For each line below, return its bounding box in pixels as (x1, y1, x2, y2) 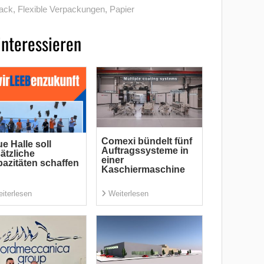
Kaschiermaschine (101, 164, 185, 174)
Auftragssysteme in (101, 145, 189, 156)
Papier (109, 4, 134, 15)
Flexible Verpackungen (17, 4, 105, 15)
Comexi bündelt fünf (101, 136, 192, 146)
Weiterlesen (108, 189, 148, 199)
